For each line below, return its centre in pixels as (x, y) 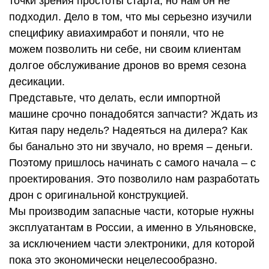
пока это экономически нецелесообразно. (113, 260)
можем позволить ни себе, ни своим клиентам (125, 50)
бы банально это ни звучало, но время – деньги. (131, 147)
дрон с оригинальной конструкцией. (100, 195)
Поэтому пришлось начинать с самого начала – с (132, 163)
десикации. (38, 82)
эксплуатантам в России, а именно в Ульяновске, (133, 228)
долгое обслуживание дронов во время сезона (128, 66)
